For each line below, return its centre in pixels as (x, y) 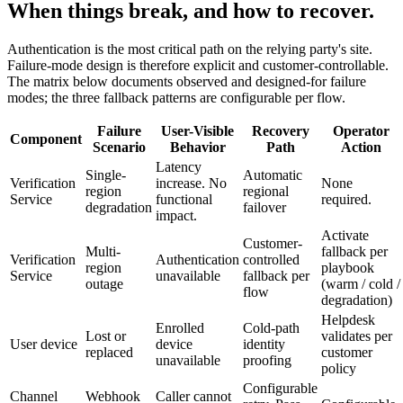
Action (361, 148)
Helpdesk (348, 320)
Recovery (280, 131)
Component (46, 139)
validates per (357, 336)
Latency (179, 167)
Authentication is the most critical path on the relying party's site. (190, 49)
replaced (109, 353)
